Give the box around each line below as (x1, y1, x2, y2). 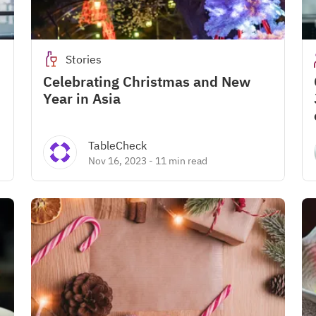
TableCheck (88, 138, 147, 152)
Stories (66, 52, 102, 66)
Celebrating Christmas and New (43, 72, 250, 91)
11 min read (155, 154, 207, 167)
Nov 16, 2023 (88, 154, 147, 167)
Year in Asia (43, 89, 121, 108)
